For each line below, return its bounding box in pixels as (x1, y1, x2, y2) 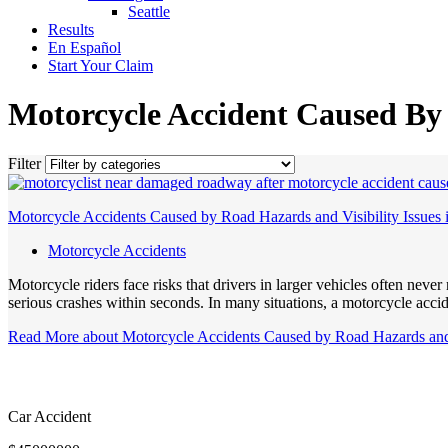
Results (48, 21, 94, 38)
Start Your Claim (48, 57, 153, 74)
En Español (48, 39, 121, 56)
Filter (8, 154, 41, 172)
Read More (8, 327, 79, 345)
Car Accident (8, 407, 91, 425)
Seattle (128, 3, 170, 20)
